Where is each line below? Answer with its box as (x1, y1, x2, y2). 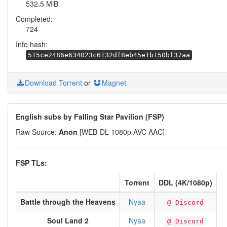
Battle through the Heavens (20, 197, 116, 207)
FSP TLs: (16, 158, 47, 168)
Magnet (102, 78, 126, 88)
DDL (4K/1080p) (159, 177, 212, 187)
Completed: (16, 14, 53, 24)
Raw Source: (16, 127, 59, 137)
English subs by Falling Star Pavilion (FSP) (16, 111, 164, 122)
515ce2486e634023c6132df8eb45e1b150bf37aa (28, 51, 190, 59)
